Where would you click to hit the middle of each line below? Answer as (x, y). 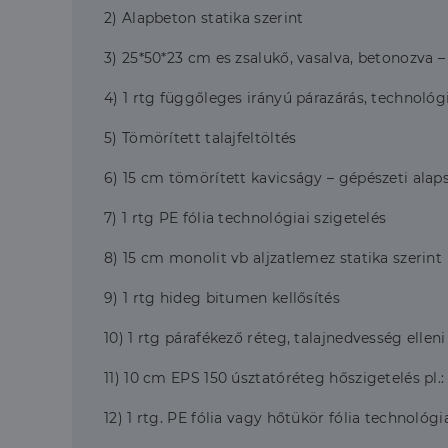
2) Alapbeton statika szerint (204, 18)
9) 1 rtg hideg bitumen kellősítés (222, 298)
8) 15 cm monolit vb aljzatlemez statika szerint (273, 258)
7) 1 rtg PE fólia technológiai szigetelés (245, 218)
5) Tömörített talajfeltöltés (200, 138)
